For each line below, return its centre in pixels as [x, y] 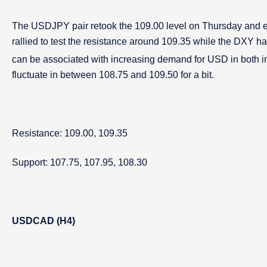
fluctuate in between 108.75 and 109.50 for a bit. [113, 75]
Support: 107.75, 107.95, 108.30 [80, 162]
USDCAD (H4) [44, 221]
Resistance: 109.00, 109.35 [70, 133]
